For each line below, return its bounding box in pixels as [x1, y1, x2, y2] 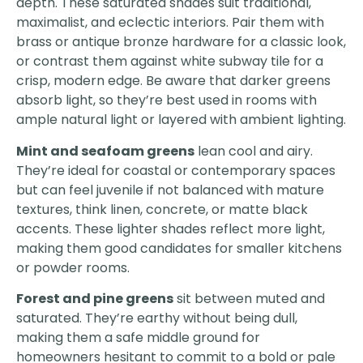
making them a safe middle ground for [16, 327, 260, 347]
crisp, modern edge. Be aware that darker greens [16, 71, 331, 91]
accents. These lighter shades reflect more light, [16, 219, 325, 238]
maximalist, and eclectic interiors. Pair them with [16, 13, 324, 32]
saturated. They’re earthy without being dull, [16, 308, 297, 327]
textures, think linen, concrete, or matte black [16, 199, 308, 219]
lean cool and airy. [194, 141, 313, 160]
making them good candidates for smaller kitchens [16, 238, 342, 258]
